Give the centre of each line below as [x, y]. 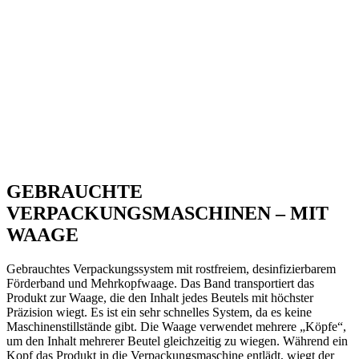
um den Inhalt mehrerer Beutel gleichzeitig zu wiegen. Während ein [177, 341]
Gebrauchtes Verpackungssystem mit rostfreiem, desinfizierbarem [171, 269]
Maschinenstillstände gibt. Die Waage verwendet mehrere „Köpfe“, [176, 327]
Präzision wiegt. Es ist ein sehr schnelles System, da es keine [159, 313]
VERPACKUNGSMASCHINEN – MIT [167, 214]
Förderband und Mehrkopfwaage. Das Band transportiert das [160, 284]
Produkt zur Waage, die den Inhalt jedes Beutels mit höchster [160, 298]
